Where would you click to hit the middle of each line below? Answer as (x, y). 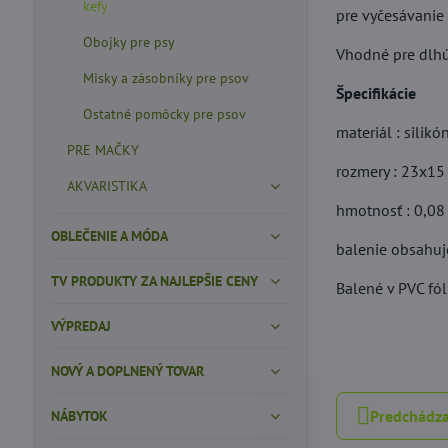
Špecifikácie (376, 93)
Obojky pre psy (128, 42)
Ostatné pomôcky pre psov (164, 114)
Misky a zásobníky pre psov (165, 78)
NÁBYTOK (79, 416)
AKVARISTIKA (106, 186)
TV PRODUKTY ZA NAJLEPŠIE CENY (154, 281)
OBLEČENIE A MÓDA (109, 236)
